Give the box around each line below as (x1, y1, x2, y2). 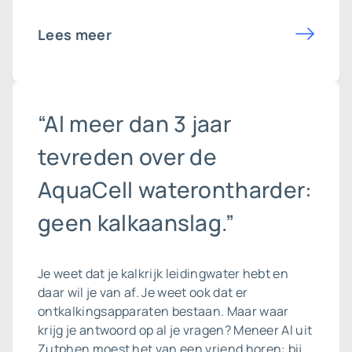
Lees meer (38, 25, 112, 44)
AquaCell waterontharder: (38, 174, 313, 204)
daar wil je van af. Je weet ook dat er (38, 284, 248, 301)
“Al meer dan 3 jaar (38, 108, 232, 138)
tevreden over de (38, 141, 218, 171)
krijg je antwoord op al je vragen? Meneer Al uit (38, 321, 313, 339)
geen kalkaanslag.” (38, 207, 235, 237)
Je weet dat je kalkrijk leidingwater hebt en (38, 265, 289, 282)
